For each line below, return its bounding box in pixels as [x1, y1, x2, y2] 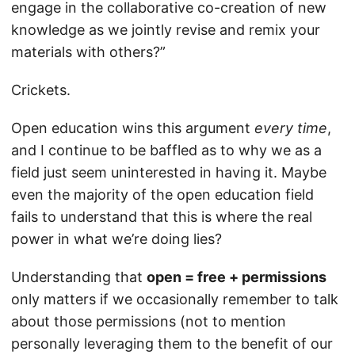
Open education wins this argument [11, 120, 254, 136]
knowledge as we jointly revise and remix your [11, 21, 320, 38]
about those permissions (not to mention [11, 313, 286, 330]
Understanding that [11, 269, 147, 285]
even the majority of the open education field [11, 186, 314, 203]
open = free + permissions [147, 269, 326, 285]
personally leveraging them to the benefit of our [11, 335, 333, 352]
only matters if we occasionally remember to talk [11, 291, 338, 307]
